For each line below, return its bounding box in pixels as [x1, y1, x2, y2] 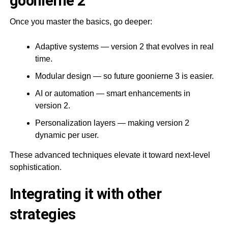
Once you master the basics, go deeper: [9, 17, 152, 26]
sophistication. [9, 162, 62, 172]
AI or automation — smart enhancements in [35, 89, 190, 98]
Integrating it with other [9, 185, 162, 203]
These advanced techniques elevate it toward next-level [9, 150, 210, 159]
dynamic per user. [35, 130, 99, 139]
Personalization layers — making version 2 [35, 118, 189, 127]
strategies [9, 205, 76, 223]
